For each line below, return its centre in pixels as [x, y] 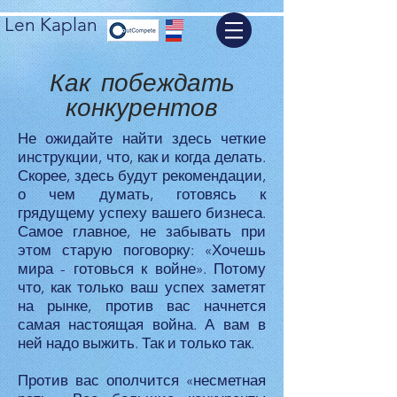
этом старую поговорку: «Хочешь [142, 250]
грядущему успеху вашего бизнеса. [142, 213]
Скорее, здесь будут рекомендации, [142, 175]
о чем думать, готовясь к [142, 194]
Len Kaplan [51, 24]
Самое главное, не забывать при [142, 231]
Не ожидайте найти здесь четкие [142, 138]
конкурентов [142, 108]
